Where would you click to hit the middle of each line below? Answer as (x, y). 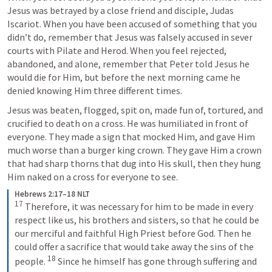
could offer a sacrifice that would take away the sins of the (134, 247)
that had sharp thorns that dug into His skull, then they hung (134, 163)
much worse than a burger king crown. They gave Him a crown (134, 150)
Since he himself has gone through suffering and (157, 261)
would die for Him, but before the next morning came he (124, 77)
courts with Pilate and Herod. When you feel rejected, (117, 50)
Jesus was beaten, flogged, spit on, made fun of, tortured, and (135, 110)
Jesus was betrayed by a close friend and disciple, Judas (121, 10)
